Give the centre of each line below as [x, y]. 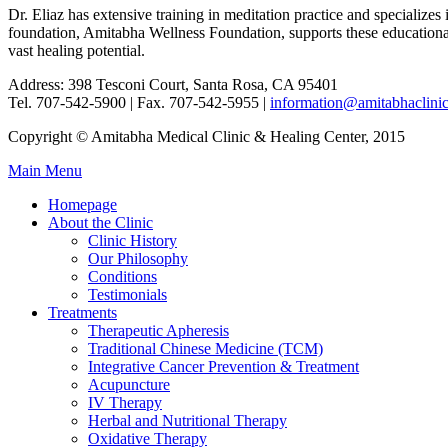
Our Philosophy [138, 258]
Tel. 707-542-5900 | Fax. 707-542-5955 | [139, 102]
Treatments [82, 312]
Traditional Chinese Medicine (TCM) [205, 348]
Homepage [82, 204]
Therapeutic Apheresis [158, 330]
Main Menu [45, 170]
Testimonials [127, 294]
